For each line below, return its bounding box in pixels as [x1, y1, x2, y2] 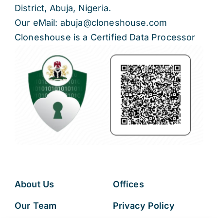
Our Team [14, 200, 57, 211]
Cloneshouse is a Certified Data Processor [14, 32, 196, 42]
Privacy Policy [112, 200, 175, 211]
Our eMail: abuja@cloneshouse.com [14, 17, 167, 28]
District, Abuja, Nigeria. [14, 2, 111, 13]
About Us [14, 179, 54, 189]
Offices [112, 179, 144, 189]
